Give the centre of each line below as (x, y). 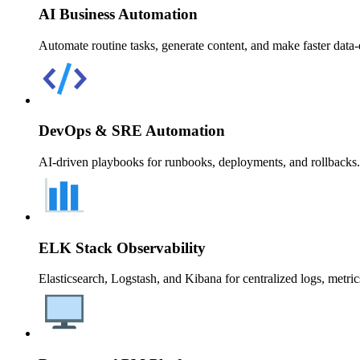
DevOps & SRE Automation (132, 131)
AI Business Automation (118, 14)
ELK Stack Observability (122, 247)
